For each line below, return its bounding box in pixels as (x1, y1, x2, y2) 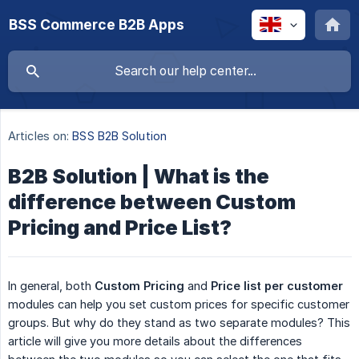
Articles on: (8, 129, 70, 143)
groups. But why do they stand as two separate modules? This (8, 316, 350, 330)
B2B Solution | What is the (8, 164, 269, 189)
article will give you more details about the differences (8, 334, 302, 349)
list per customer (244, 279, 343, 293)
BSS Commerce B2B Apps (9, 16, 184, 33)
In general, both (8, 279, 95, 293)
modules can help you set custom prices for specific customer (8, 297, 349, 312)
